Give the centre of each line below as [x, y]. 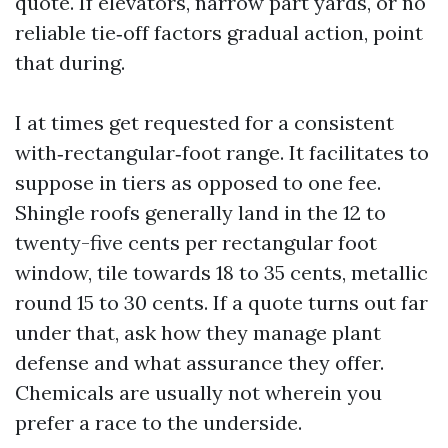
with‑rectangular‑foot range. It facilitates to [222, 152]
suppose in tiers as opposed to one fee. [198, 182]
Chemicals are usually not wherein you [198, 392]
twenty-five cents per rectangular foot [196, 242]
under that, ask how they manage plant [198, 332]
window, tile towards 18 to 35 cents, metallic [221, 272]
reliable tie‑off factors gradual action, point [219, 32]
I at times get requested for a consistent [204, 122]
